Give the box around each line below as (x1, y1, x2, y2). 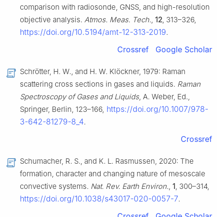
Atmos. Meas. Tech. (84, 15, 151, 25)
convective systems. (20, 182, 91, 191)
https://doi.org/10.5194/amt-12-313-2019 (20, 27, 166, 37)
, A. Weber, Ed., (139, 92, 190, 102)
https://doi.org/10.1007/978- (104, 104, 208, 114)
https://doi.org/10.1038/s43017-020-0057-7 (20, 194, 178, 204)
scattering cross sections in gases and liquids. (20, 79, 177, 89)
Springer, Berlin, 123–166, (20, 105, 104, 114)
